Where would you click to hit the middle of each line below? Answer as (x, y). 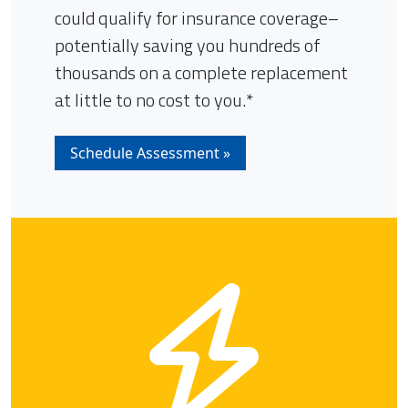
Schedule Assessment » (150, 153)
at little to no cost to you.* (154, 100)
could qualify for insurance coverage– (197, 18)
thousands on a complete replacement (201, 72)
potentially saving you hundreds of (187, 45)
